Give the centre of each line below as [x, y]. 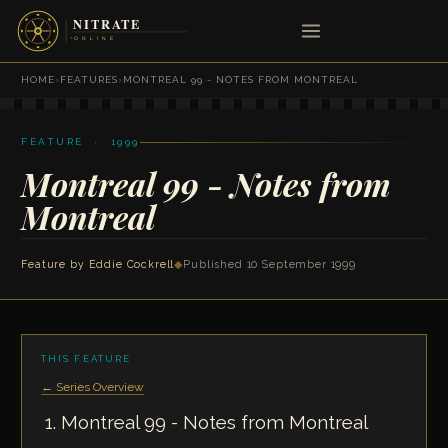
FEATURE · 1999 [80, 142]
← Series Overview [92, 386]
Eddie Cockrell [131, 264]
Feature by [55, 264]
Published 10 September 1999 [269, 264]
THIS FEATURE [86, 358]
